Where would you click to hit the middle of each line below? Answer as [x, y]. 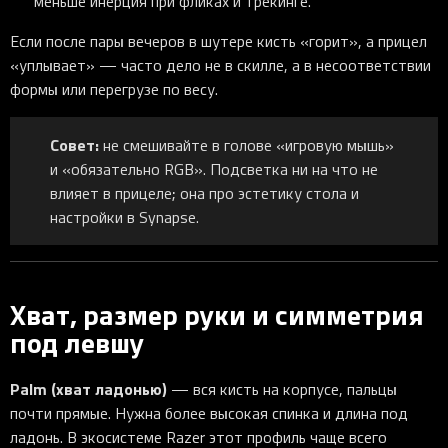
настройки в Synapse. [124, 217]
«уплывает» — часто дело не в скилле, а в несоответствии [220, 65]
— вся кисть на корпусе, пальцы [282, 389]
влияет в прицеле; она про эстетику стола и [204, 193]
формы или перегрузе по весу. [114, 89]
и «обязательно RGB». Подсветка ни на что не [214, 169]
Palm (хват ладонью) [88, 389]
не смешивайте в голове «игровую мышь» [246, 145]
